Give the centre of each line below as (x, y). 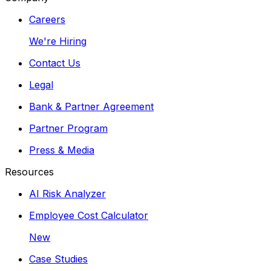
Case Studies (58, 259)
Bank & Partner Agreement (91, 107)
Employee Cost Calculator (89, 216)
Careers (47, 20)
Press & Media (62, 150)
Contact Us (55, 63)
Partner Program (68, 129)
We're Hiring (58, 41)
